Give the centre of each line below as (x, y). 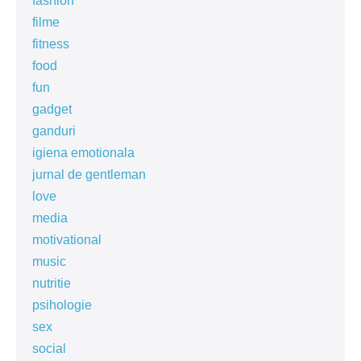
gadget (52, 109)
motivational (67, 240)
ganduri (54, 131)
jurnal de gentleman (89, 174)
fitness (51, 44)
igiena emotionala (83, 153)
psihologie (62, 305)
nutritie (52, 283)
